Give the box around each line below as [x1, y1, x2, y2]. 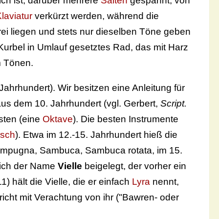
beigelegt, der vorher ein [82, 161, 186, 172]
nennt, [153, 176, 179, 187]
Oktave [43, 114, 73, 125]
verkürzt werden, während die [32, 11, 159, 22]
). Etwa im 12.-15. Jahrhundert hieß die [15, 130, 177, 140]
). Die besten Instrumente [73, 114, 178, 125]
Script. [160, 98, 187, 109]
